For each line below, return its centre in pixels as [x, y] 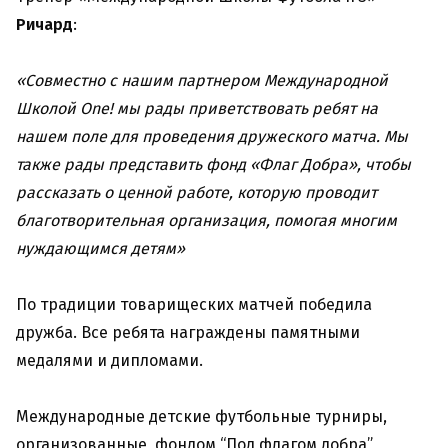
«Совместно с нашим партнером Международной [202, 81]
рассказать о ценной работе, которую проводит [196, 193]
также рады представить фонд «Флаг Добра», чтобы [213, 165]
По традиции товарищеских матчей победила [194, 305]
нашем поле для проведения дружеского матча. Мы [212, 137]
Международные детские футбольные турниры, [201, 417]
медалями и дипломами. [109, 361]
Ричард [44, 25]
